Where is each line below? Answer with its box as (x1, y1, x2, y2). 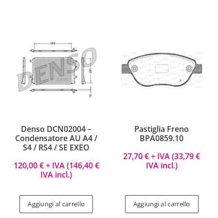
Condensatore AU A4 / (15, 133, 98, 144)
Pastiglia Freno (134, 124, 189, 135)
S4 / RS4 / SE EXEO (23, 142, 90, 153)
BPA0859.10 (140, 133, 184, 144)
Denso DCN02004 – (21, 124, 92, 135)
